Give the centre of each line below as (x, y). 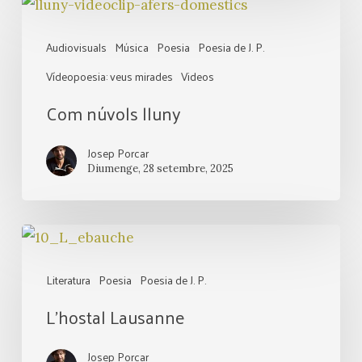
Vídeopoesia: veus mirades (109, 76)
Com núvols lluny (113, 113)
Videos (197, 76)
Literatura (68, 280)
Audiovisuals (76, 47)
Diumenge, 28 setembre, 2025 (160, 168)
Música (131, 47)
